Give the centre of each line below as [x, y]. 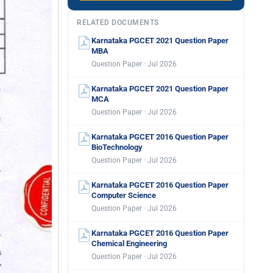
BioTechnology [117, 147]
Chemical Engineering [129, 243]
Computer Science [124, 195]
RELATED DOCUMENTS [118, 23]
